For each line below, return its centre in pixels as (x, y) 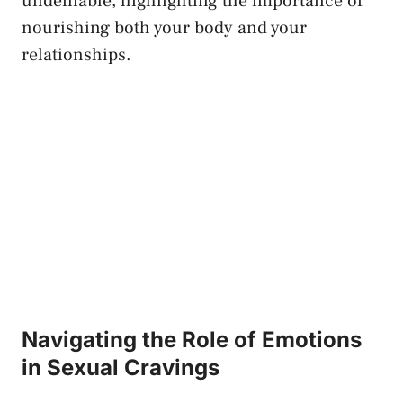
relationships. (76, 55)
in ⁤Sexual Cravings (121, 368)
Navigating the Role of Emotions (192, 340)
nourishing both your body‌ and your (164, 28)
